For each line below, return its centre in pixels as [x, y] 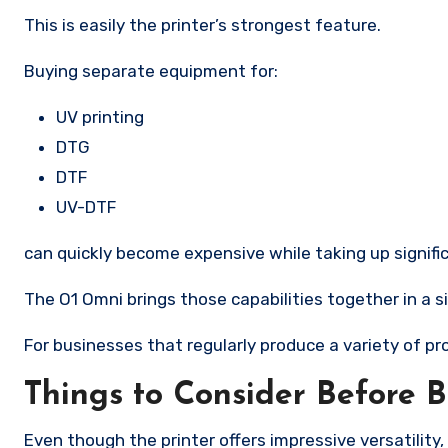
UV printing [100, 117]
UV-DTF [86, 207]
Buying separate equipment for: [151, 71]
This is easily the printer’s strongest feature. [202, 25]
